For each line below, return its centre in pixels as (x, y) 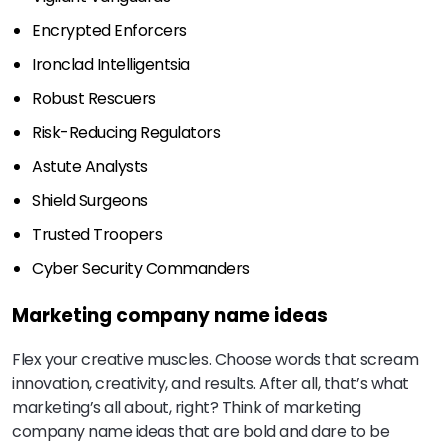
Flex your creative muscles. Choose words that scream (215, 360)
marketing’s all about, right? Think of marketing (186, 408)
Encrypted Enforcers (124, 30)
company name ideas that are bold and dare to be (201, 432)
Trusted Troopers (115, 234)
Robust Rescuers (111, 98)
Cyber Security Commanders (141, 268)
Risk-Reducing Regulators (130, 132)
